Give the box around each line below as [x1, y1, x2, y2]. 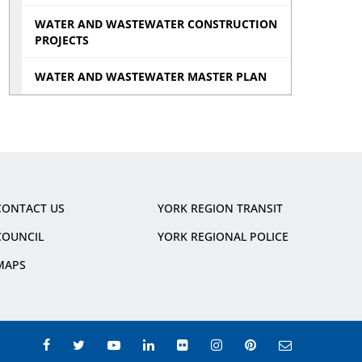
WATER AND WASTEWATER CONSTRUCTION [35, 16, 278, 32]
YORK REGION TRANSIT [158, 200, 283, 216]
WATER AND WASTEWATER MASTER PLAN [35, 69, 267, 84]
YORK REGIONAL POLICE [158, 229, 288, 244]
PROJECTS [35, 32, 90, 48]
